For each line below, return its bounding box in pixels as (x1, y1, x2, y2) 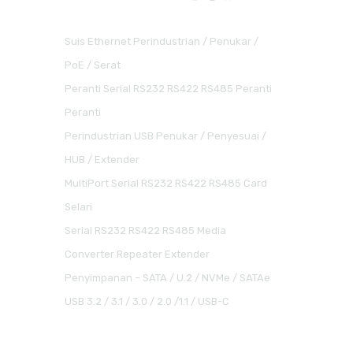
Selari (64, 201, 92, 213)
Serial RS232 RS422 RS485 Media (64, 225, 226, 236)
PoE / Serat (64, 59, 121, 71)
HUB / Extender (64, 154, 139, 165)
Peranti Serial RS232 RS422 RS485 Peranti (64, 83, 272, 95)
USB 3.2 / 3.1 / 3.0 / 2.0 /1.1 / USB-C (64, 295, 229, 307)
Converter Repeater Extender (64, 248, 210, 260)
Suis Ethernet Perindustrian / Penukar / (64, 35, 258, 47)
